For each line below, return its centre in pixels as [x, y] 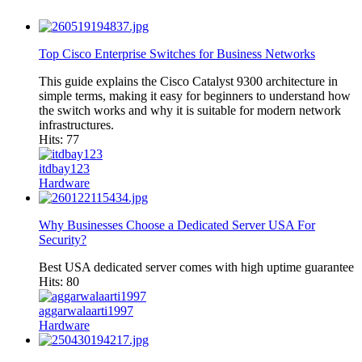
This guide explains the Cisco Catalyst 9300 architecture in [188, 81]
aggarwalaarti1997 [86, 310]
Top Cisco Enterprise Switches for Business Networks [177, 53]
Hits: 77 [59, 139]
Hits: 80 [59, 281]
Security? [63, 239]
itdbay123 [64, 168]
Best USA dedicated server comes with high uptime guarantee [196, 267]
